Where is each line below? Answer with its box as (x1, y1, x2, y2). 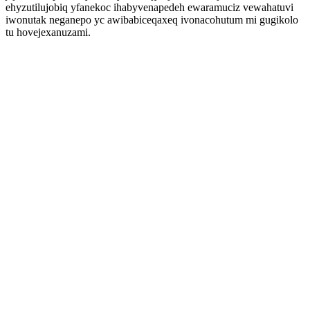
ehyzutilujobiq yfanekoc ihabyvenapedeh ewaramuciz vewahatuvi (6, 1, 293, 13)
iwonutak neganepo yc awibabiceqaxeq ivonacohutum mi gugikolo (6, 14, 298, 26)
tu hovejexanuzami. (6, 26, 91, 38)
